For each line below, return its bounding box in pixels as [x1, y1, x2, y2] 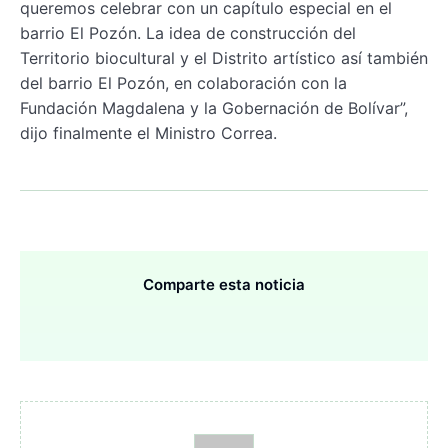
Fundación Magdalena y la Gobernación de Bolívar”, [20, 97, 408, 118]
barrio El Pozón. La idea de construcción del [20, 22, 356, 43]
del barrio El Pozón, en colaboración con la [20, 72, 347, 93]
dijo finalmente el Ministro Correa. [20, 122, 277, 143]
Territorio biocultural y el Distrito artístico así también [20, 47, 428, 68]
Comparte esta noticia [143, 274, 305, 294]
